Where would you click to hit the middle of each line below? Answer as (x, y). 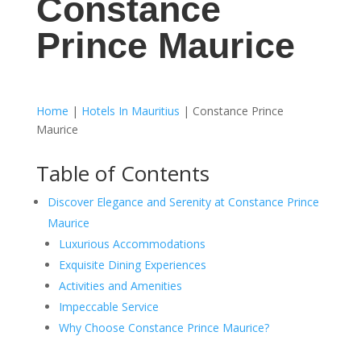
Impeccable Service (108, 306)
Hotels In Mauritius (130, 110)
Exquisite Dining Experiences (132, 264)
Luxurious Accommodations (132, 243)
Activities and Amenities (120, 285)
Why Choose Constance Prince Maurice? (164, 327)
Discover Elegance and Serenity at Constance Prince (183, 201)
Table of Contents (122, 173)
